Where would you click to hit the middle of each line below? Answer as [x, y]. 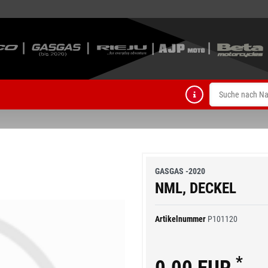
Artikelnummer [181, 219]
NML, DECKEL [196, 188]
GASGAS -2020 [180, 171]
